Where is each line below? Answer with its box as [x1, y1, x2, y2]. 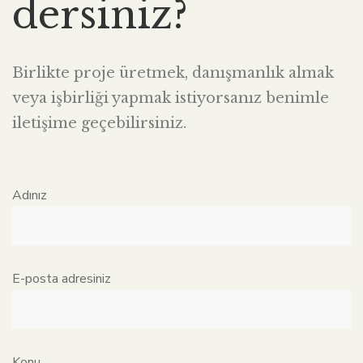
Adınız [12, 186, 47, 204]
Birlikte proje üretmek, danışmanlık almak [12, 64, 334, 82]
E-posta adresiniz [12, 270, 111, 288]
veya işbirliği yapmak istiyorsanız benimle [12, 89, 329, 107]
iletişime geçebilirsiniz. [12, 114, 186, 132]
